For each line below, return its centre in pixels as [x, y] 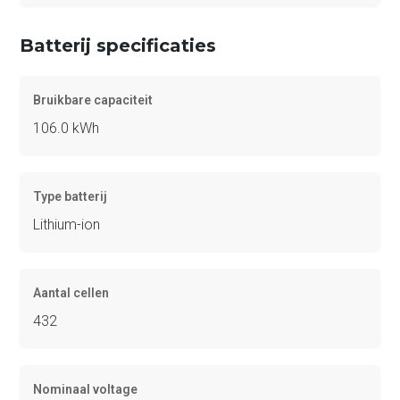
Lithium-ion [67, 224]
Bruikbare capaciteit [93, 100]
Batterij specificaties [118, 45]
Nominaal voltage [86, 389]
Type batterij [71, 196]
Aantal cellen [71, 292]
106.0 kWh [67, 128]
